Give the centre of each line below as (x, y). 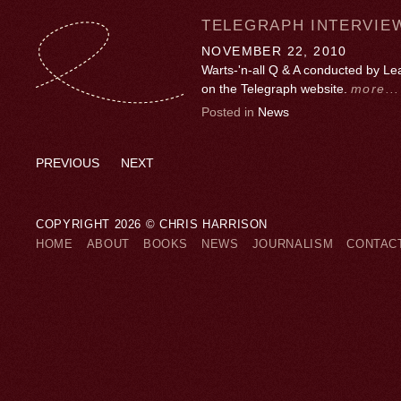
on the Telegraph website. (276, 89)
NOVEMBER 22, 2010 (274, 51)
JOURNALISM (293, 244)
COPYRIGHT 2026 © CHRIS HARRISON (152, 225)
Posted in (230, 112)
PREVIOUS (68, 163)
